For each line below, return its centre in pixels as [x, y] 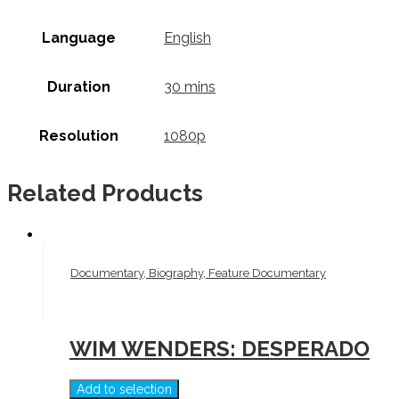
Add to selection [124, 389]
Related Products [105, 194]
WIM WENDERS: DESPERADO [220, 348]
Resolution [78, 135]
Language [78, 37]
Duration [78, 86]
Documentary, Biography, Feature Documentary [198, 273]
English [187, 37]
